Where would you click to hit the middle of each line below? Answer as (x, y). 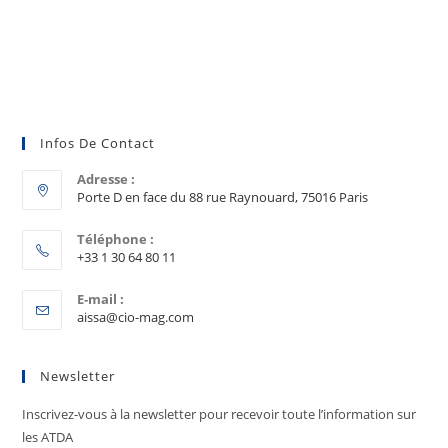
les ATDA (48, 437)
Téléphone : (116, 239)
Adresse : (106, 179)
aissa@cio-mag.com (136, 317)
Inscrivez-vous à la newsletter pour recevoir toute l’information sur (219, 414)
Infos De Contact (98, 143)
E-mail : (101, 299)
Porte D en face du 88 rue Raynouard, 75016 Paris (223, 197)
